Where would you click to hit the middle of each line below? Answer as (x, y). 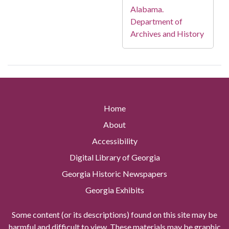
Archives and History (167, 33)
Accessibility (114, 141)
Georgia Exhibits (114, 190)
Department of (156, 21)
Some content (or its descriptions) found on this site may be (114, 215)
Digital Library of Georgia (114, 157)
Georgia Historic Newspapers (114, 174)
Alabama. (147, 9)
